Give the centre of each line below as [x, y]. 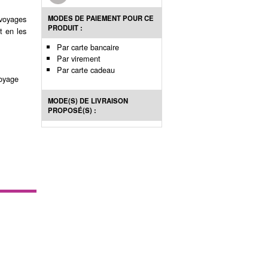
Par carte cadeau [86, 69]
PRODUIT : [65, 27]
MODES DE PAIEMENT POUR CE [101, 18]
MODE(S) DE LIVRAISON [88, 100]
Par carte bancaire [88, 47]
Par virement [79, 58]
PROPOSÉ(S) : [72, 110]
